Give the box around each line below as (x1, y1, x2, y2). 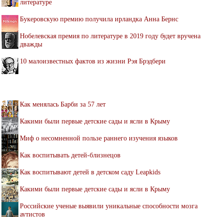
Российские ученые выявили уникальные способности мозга (20, 201, 198, 210)
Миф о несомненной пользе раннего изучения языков (20, 134, 178, 142)
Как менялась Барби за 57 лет (20, 100, 106, 108)
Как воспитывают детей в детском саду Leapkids (20, 168, 160, 176)
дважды (20, 40, 42, 48)
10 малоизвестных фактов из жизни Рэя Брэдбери (20, 57, 166, 65)
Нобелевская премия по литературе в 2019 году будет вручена (20, 31, 201, 40)
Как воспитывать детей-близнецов (20, 151, 121, 159)
